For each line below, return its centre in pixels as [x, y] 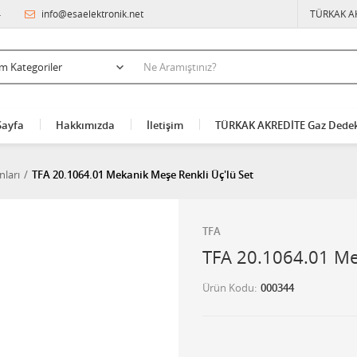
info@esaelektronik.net [91, 14]
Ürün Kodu [228, 288]
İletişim [165, 125]
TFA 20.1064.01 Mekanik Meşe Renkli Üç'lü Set [143, 175]
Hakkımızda [85, 125]
